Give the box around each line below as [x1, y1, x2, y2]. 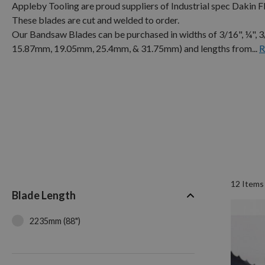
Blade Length [12, 189, 76, 202]
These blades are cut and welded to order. [12, 14, 179, 25]
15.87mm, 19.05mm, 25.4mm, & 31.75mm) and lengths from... [12, 42, 257, 54]
